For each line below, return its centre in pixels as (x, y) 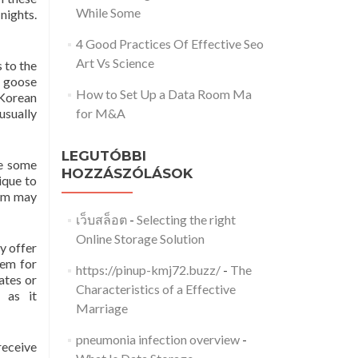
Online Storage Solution (140, 239)
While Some (108, 12)
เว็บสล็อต (101, 219)
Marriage (101, 308)
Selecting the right (186, 219)
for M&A (100, 113)
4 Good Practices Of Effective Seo (169, 44)
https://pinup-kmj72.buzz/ (148, 270)
